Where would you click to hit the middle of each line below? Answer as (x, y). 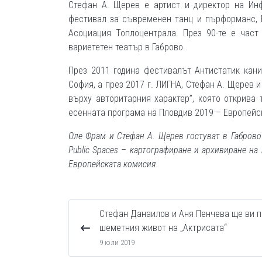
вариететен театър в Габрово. (127, 47)
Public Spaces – (99, 150)
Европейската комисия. (113, 164)
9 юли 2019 (117, 242)
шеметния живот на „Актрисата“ (163, 228)
